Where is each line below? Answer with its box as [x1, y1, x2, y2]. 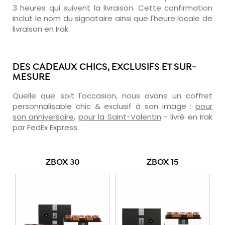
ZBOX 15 [146, 157, 179, 168]
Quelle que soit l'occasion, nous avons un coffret [13, 90, 212, 101]
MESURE [13, 71, 50, 83]
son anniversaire [13, 111, 74, 122]
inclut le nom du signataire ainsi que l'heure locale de [13, 13, 212, 24]
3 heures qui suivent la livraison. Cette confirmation [13, 2, 212, 13]
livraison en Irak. [13, 23, 70, 34]
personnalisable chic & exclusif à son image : [13, 100, 195, 111]
